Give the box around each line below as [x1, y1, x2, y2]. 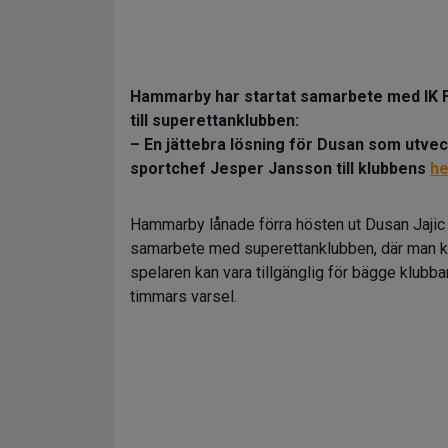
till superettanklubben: [130, 111, 299, 130]
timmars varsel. [130, 287, 237, 306]
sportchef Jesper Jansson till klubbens [130, 159, 430, 178]
